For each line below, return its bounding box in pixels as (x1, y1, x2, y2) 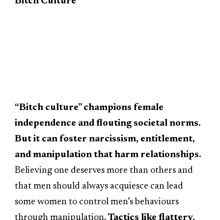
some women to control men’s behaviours (15, 197, 179, 207)
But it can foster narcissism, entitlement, (15, 134, 195, 144)
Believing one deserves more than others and (15, 165, 193, 175)
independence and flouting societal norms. (15, 118, 201, 128)
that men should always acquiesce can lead (15, 181, 183, 191)
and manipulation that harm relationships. (15, 150, 201, 160)
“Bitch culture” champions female (15, 103, 164, 112)
